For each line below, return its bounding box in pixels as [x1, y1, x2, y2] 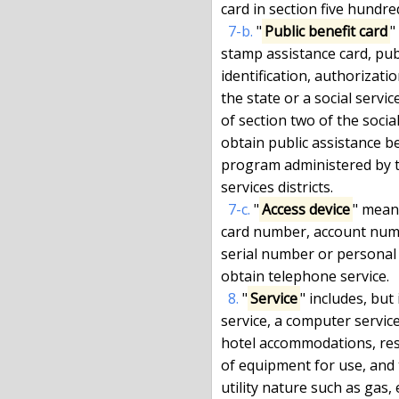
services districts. [221, 176, 333, 197]
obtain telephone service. [221, 265, 389, 286]
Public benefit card [265, 20, 388, 41]
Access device [262, 199, 351, 219]
